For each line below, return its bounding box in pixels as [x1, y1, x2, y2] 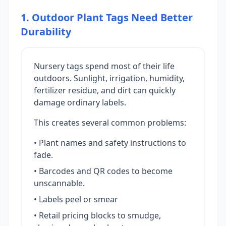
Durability [21, 25, 71, 39]
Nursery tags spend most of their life [34, 61, 175, 72]
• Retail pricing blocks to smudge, [34, 210, 161, 221]
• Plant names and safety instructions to [34, 137, 186, 149]
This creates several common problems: [34, 117, 186, 129]
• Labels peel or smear [34, 194, 118, 205]
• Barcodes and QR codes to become [34, 165, 173, 177]
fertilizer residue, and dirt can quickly [34, 85, 176, 96]
